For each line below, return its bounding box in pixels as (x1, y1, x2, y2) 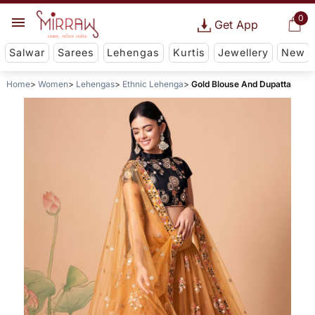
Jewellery (217, 46, 269, 59)
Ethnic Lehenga (122, 79, 184, 90)
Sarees (58, 46, 95, 59)
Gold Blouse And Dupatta (191, 79, 291, 90)
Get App (214, 18, 258, 32)
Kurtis (172, 46, 205, 59)
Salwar (8, 46, 45, 59)
